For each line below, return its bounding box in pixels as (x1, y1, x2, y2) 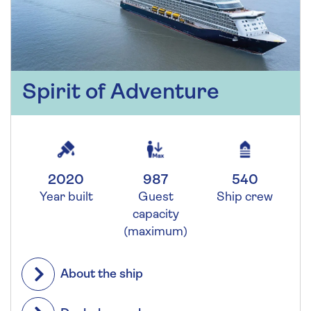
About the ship (60, 267, 143, 281)
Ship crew (217, 190, 274, 204)
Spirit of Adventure (22, 81, 219, 104)
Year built (39, 190, 93, 204)
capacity (132, 208, 179, 221)
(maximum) (124, 225, 187, 239)
